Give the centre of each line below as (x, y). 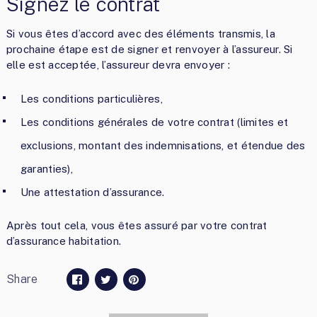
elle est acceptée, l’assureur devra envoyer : (118, 64)
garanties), (46, 168)
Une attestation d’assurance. (92, 192)
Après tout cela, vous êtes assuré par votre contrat (137, 226)
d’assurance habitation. (64, 241)
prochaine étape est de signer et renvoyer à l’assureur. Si (149, 49)
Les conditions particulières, (91, 98)
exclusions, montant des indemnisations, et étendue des (163, 145)
